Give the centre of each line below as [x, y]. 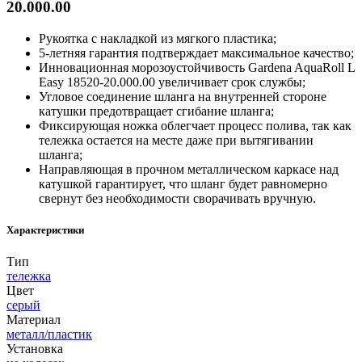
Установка [35, 349]
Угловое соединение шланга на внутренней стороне [183, 96]
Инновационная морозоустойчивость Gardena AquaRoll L [197, 67]
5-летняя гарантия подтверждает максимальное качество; [196, 53]
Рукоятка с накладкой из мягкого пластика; [158, 38]
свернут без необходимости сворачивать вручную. [177, 198]
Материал [34, 320]
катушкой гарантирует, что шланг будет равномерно [183, 183]
